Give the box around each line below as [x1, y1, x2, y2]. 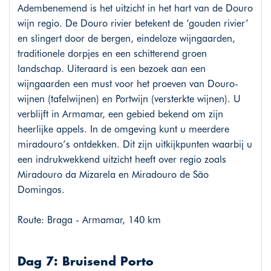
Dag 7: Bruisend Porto [17, 256, 154, 269]
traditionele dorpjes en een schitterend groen [17, 48, 207, 60]
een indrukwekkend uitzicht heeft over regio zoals [17, 154, 226, 166]
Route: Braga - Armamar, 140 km [17, 214, 161, 226]
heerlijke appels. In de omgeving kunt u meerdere [17, 123, 229, 135]
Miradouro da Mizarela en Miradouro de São [17, 169, 209, 181]
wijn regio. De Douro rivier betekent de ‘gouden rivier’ [17, 18, 249, 30]
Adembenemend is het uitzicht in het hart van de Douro [17, 2, 253, 15]
